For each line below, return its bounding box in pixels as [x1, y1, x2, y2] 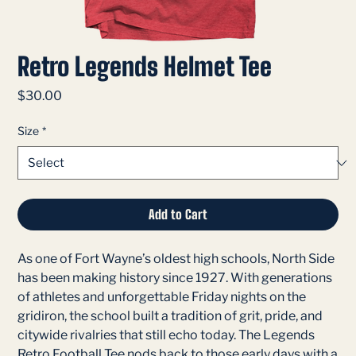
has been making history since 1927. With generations [17, 270, 333, 285]
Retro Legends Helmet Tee [17, 52, 273, 82]
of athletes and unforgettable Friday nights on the [17, 289, 307, 304]
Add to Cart [149, 207, 207, 222]
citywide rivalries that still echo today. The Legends [17, 327, 315, 342]
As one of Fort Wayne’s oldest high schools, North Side [17, 251, 335, 266]
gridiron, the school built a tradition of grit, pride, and [17, 308, 323, 323]
